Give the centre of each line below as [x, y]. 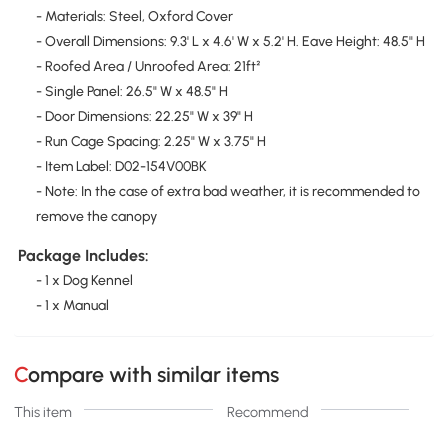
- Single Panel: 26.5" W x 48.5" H [131, 91]
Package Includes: [83, 255]
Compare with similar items [154, 374]
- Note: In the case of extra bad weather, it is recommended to [227, 191]
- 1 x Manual [72, 305]
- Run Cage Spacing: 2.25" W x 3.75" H [150, 141]
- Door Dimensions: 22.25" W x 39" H [144, 116]
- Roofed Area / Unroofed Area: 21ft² [148, 66]
